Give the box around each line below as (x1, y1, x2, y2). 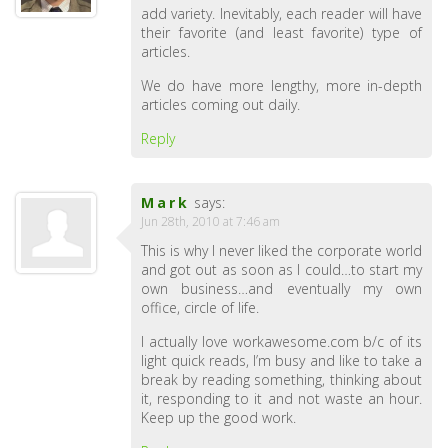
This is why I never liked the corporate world (140, 241, 423, 260)
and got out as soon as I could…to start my (140, 260, 423, 279)
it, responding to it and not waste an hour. (140, 389, 423, 408)
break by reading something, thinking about (140, 370, 423, 389)
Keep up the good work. (140, 408, 296, 427)
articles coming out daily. (140, 95, 300, 114)
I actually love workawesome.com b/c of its (140, 332, 423, 351)
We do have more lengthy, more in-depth (140, 76, 423, 95)
